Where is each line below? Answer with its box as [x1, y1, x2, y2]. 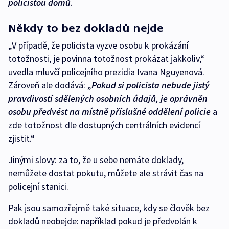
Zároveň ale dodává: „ [8, 79, 91, 91]
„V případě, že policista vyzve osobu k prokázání [8, 39, 189, 51]
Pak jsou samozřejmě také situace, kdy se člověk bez [8, 201, 210, 214]
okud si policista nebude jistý [97, 79, 210, 91]
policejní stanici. [8, 180, 71, 192]
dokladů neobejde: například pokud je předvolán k [8, 215, 197, 227]
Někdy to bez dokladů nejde [8, 21, 164, 34]
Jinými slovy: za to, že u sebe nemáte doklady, [8, 153, 184, 166]
